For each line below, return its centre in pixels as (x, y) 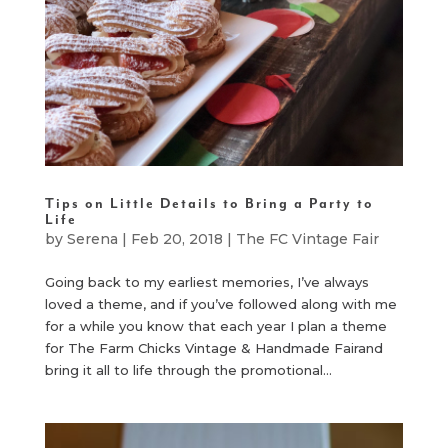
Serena (92, 239)
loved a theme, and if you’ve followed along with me (220, 304)
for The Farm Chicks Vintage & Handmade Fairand (213, 348)
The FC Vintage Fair (307, 239)
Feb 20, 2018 (176, 239)
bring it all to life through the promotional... (188, 370)
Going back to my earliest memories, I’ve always (206, 282)
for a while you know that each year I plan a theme (215, 326)
